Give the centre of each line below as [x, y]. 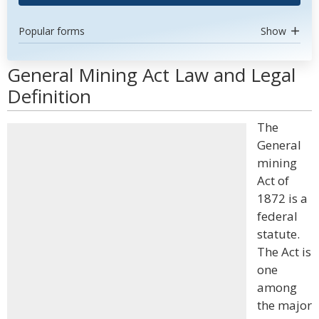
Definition [49, 96]
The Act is [284, 252]
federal [277, 216]
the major [284, 305]
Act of [273, 181]
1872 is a [282, 198]
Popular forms [52, 31]
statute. [278, 234]
